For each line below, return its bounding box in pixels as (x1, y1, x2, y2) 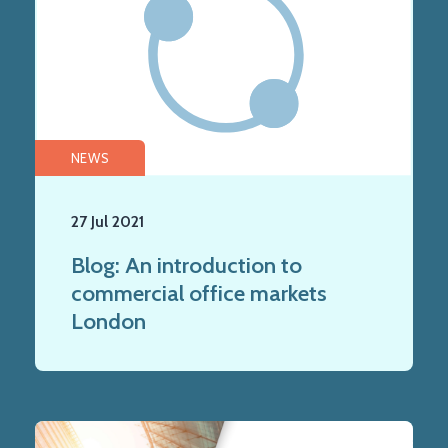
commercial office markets (71, 278, 327, 307)
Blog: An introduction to (71, 250, 302, 279)
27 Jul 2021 (71, 211, 144, 231)
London (71, 306, 146, 335)
